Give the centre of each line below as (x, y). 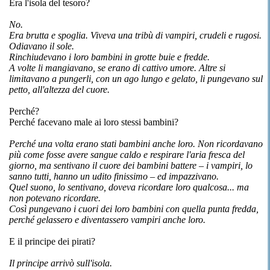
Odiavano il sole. (42, 46)
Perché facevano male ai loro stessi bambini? (94, 122)
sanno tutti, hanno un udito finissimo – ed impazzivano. (114, 176)
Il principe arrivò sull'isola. (61, 263)
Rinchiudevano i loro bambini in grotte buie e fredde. (109, 57)
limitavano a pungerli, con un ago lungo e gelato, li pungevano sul (136, 79)
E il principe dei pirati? (52, 241)
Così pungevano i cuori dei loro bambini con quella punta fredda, (134, 209)
